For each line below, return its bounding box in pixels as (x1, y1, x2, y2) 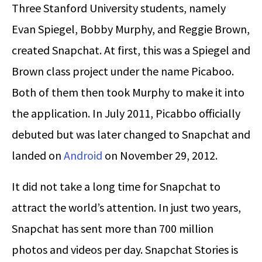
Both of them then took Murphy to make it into (12, 84, 244, 99)
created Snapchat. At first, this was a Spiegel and (12, 42, 250, 57)
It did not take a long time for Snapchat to (12, 178, 220, 194)
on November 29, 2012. (102, 147, 218, 163)
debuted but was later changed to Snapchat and (12, 126, 250, 142)
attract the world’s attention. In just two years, (12, 199, 241, 215)
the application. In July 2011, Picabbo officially (12, 105, 240, 120)
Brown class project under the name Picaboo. (12, 63, 234, 78)
